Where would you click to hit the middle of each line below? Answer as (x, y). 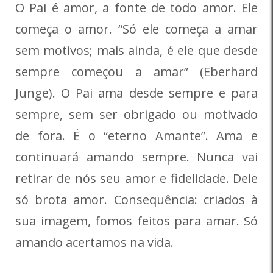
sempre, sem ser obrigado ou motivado (136, 115)
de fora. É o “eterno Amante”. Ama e (136, 136)
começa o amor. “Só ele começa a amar (136, 29)
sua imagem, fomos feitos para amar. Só (136, 221)
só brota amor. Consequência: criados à (136, 200)
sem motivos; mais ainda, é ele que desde (136, 51)
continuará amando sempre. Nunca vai (136, 157)
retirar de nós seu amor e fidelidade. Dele (136, 179)
